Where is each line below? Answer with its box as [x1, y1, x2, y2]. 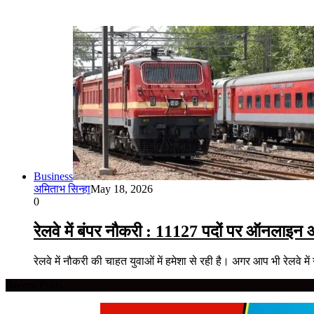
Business [34, 170, 73, 182]
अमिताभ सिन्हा [34, 182, 90, 195]
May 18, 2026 [90, 182, 153, 195]
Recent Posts [6, 278, 62, 291]
